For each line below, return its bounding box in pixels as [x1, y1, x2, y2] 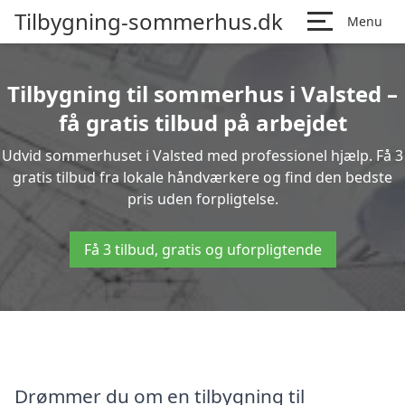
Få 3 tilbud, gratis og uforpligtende [83, 240, 322, 259]
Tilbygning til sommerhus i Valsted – [7, 79, 398, 108]
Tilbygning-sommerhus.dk [14, 6, 283, 36]
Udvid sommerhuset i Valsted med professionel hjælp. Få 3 [2, 146, 403, 165]
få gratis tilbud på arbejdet [58, 108, 347, 137]
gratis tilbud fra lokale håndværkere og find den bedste [13, 167, 392, 187]
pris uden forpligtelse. [127, 189, 278, 209]
